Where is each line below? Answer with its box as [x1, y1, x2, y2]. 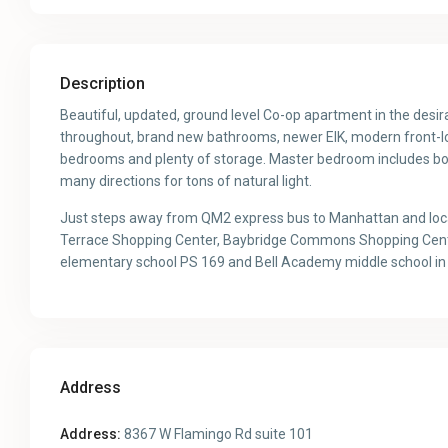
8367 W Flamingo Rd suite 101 [121, 426, 314, 443]
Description [60, 74, 146, 94]
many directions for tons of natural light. [60, 173, 313, 190]
